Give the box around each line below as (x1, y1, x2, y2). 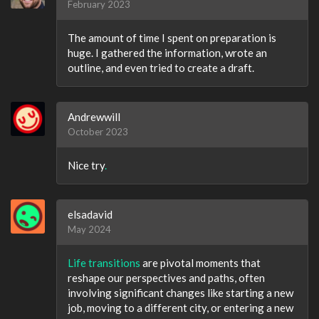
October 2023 (68, 126, 128, 138)
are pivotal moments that (140, 256, 261, 270)
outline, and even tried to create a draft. (68, 61, 254, 75)
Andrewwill (68, 110, 120, 124)
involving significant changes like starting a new (68, 286, 293, 300)
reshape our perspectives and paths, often (68, 271, 265, 285)
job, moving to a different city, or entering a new (68, 301, 293, 315)
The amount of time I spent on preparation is (68, 31, 276, 45)
